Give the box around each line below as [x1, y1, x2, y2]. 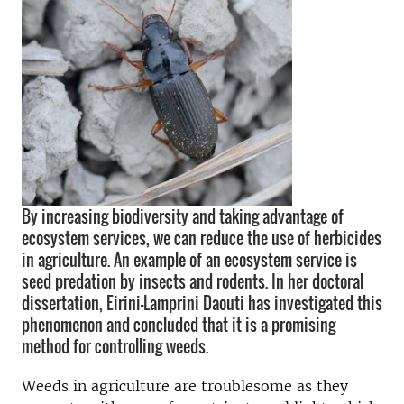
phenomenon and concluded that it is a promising [22, 313, 335, 336]
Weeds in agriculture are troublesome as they [22, 377, 348, 395]
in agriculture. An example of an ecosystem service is [22, 248, 357, 271]
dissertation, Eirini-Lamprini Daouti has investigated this [22, 291, 382, 315]
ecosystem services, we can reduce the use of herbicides [22, 226, 381, 250]
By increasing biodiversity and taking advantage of [22, 205, 344, 228]
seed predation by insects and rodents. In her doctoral [22, 270, 363, 293]
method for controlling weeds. [22, 335, 208, 358]
